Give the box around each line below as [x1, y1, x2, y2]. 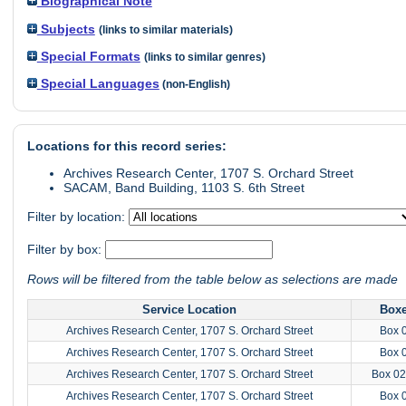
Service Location [141, 303, 237, 317]
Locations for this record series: [26, 138, 227, 153]
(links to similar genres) [143, 52, 266, 63]
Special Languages [36, 76, 159, 92]
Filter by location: [26, 208, 129, 224]
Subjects [36, 21, 95, 36]
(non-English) [159, 79, 230, 91]
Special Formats [36, 49, 140, 64]
